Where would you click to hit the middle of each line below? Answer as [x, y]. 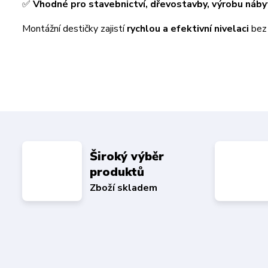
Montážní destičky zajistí [74, 29]
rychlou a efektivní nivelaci [188, 29]
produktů [117, 172]
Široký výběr [127, 156]
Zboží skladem [124, 188]
